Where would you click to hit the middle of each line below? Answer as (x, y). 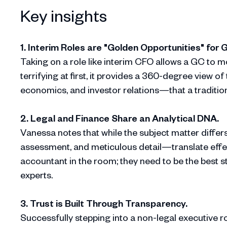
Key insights (64, 15)
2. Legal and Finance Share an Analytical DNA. (120, 118)
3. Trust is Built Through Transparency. (104, 203)
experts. (36, 175)
